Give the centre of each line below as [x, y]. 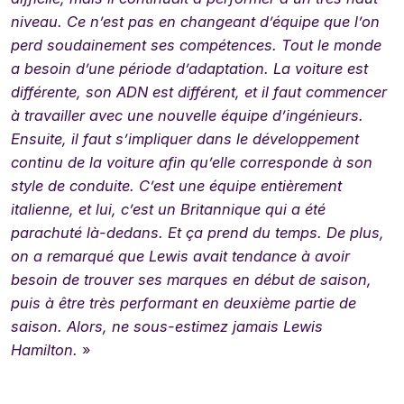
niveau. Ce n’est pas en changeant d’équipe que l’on [195, 21]
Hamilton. [44, 349]
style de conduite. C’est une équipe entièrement [176, 185]
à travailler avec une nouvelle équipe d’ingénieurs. [187, 115]
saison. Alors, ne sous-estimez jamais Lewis [167, 326]
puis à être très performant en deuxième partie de [184, 303]
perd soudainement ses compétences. [146, 45]
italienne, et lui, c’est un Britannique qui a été [168, 209]
